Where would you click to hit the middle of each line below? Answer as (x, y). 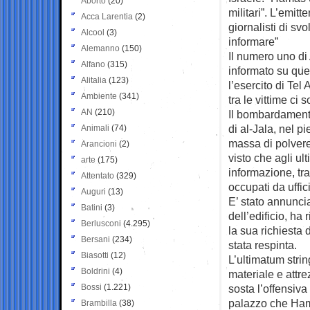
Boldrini (95, 271)
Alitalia (94, 80)
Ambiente (99, 96)
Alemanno (100, 48)
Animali (95, 128)
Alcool (93, 32)
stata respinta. (263, 245)
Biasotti (95, 255)
